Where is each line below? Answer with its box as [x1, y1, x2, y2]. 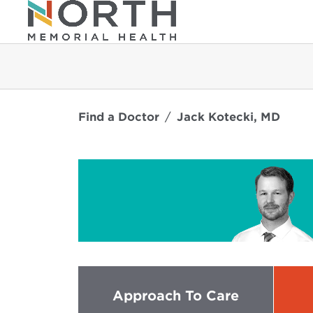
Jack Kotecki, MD [177, 110, 280, 124]
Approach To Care [112, 288, 240, 305]
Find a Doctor [78, 110, 159, 124]
